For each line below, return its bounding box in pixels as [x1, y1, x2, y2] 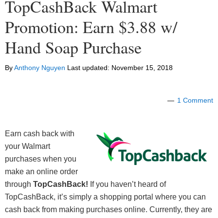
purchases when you [5, 155, 76, 163]
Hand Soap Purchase [5, 36, 142, 59]
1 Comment [177, 96, 213, 105]
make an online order [5, 167, 78, 176]
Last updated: [65, 64, 111, 72]
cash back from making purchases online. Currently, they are [5, 205, 212, 214]
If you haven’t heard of [88, 180, 166, 189]
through [5, 180, 33, 189]
